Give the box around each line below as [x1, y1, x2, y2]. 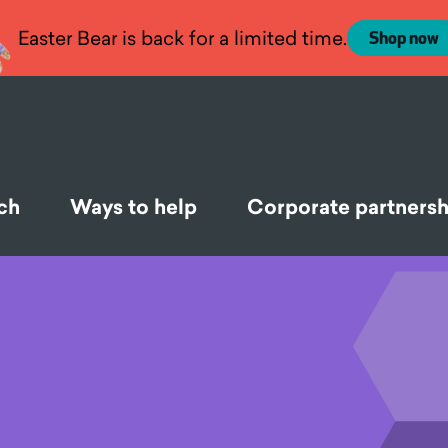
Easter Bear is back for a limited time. [17, 24, 347, 51]
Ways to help [70, 192, 197, 222]
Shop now [368, 29, 439, 49]
